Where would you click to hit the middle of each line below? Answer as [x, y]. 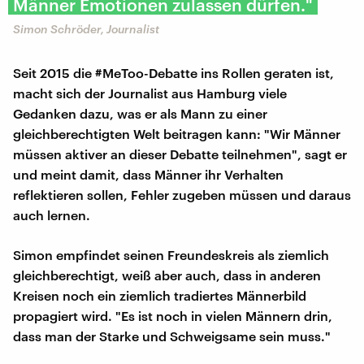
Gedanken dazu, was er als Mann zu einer [140, 113]
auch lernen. [52, 214]
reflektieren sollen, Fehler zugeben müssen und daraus [182, 194]
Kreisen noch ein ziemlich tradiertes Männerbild [160, 295]
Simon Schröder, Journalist [86, 28]
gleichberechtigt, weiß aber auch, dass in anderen [167, 275]
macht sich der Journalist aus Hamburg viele [150, 93]
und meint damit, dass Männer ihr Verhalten [148, 174]
